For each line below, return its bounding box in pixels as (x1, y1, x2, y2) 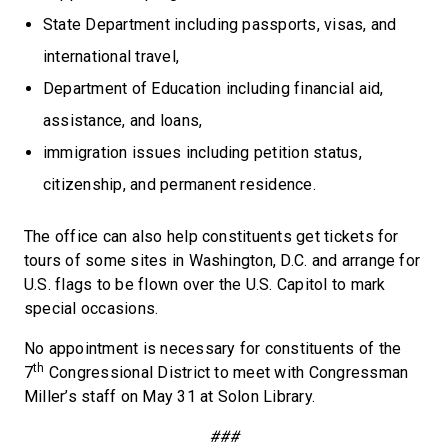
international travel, (43, 47, 180, 66)
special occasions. (24, 299, 159, 318)
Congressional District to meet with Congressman (44, 363, 409, 382)
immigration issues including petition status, (43, 143, 362, 162)
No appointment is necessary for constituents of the (24, 339, 402, 358)
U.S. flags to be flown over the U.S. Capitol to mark (24, 275, 386, 294)
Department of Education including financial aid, (43, 79, 384, 98)
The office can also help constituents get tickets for (24, 227, 399, 246)
